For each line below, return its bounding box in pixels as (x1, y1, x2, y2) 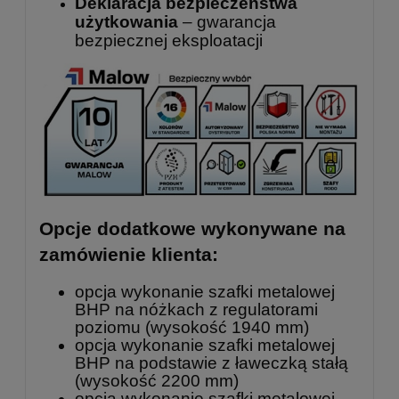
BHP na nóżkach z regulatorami (75, 299, 318, 319)
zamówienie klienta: (39, 244, 218, 265)
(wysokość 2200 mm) (75, 370, 239, 390)
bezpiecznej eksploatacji (75, 31, 263, 51)
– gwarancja (178, 12, 276, 32)
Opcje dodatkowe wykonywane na (39, 218, 346, 240)
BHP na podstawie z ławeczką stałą (75, 353, 348, 372)
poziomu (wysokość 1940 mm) (75, 317, 309, 337)
